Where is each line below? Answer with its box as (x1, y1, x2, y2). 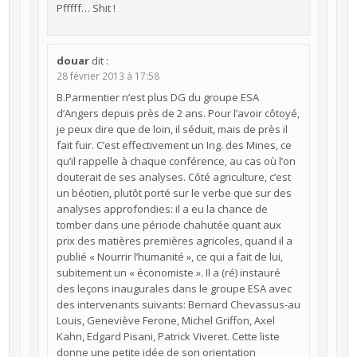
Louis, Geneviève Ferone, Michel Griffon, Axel (56, 313, 275, 328)
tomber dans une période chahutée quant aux (56, 218, 281, 233)
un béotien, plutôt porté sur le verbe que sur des (56, 186, 292, 201)
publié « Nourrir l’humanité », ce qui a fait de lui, (56, 249, 283, 265)
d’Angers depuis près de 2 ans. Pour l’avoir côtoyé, (56, 106, 300, 121)
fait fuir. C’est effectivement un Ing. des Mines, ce (56, 138, 292, 153)
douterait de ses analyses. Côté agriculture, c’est (56, 170, 291, 185)
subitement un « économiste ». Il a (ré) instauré (56, 265, 280, 280)
